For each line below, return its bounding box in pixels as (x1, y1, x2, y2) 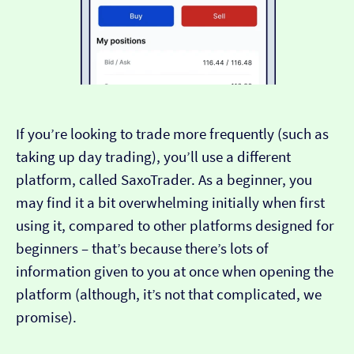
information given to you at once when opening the (16, 262, 333, 281)
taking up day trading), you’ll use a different (16, 148, 291, 167)
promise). (16, 308, 80, 327)
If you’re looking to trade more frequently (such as (16, 125, 329, 144)
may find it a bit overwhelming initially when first (16, 194, 325, 213)
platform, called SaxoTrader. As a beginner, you (16, 171, 312, 190)
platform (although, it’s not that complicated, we (16, 285, 322, 304)
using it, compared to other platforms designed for (16, 217, 334, 235)
